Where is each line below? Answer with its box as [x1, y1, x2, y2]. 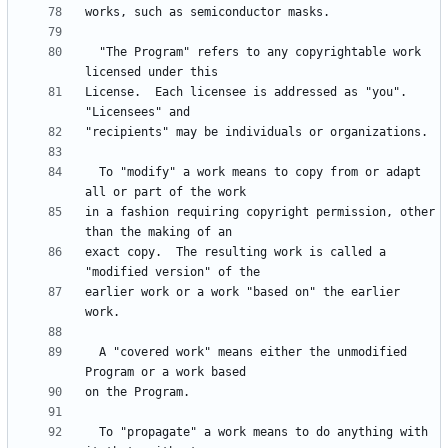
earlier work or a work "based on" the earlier [85, 285, 400, 300]
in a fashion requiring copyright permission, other [85, 205, 435, 220]
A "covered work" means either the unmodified [85, 345, 99, 360]
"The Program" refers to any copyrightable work [85, 45, 99, 60]
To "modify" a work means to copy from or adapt [85, 165, 99, 180]
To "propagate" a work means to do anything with [85, 425, 99, 440]
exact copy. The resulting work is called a [85, 245, 386, 260]
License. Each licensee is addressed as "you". [85, 85, 407, 100]
